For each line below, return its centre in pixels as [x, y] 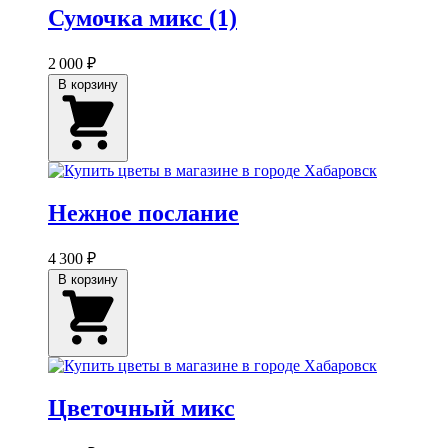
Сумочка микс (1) [142, 18]
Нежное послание [143, 212]
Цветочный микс [141, 407]
